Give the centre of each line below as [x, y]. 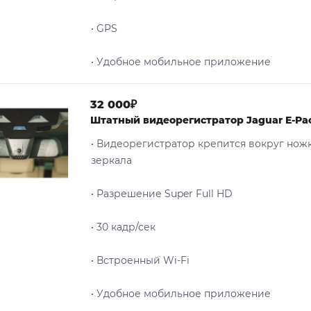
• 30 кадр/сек [123, 227]
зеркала [111, 160]
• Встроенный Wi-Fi [140, 260]
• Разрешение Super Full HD [162, 194]
